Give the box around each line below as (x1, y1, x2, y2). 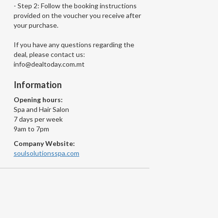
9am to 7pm (13, 124, 49, 133)
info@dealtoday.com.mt (13, 59, 85, 68)
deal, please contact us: (13, 50, 85, 58)
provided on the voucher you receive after (13, 11, 141, 19)
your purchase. (13, 20, 58, 29)
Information (13, 79, 62, 90)
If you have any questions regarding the (13, 40, 134, 49)
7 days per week (13, 114, 63, 123)
